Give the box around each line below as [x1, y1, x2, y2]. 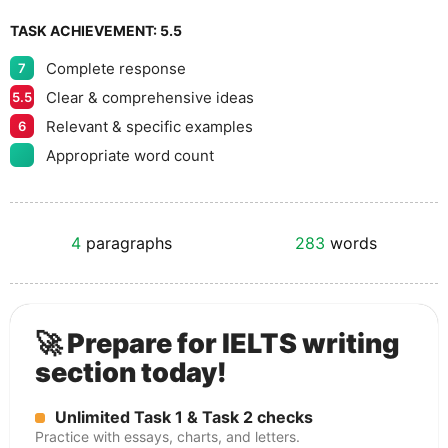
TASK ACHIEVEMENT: [10, 22, 160, 39]
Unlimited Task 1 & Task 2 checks [55, 407, 313, 427]
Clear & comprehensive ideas [46, 87, 254, 107]
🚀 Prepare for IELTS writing [35, 327, 400, 360]
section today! [35, 356, 227, 389]
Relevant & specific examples [46, 116, 253, 136]
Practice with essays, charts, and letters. [35, 428, 300, 445]
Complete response [46, 58, 186, 78]
